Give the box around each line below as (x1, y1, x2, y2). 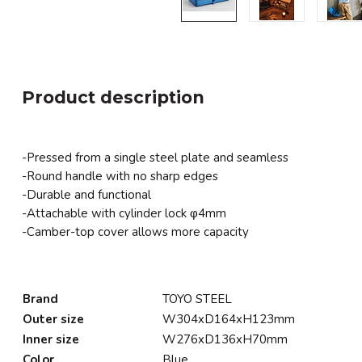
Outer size (23, 311, 84, 327)
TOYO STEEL (162, 291, 232, 307)
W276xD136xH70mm (162, 331, 288, 347)
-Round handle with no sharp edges (22, 168, 218, 184)
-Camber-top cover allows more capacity (22, 224, 249, 240)
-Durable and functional (22, 187, 151, 203)
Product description (22, 87, 204, 107)
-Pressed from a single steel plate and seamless (22, 149, 288, 166)
